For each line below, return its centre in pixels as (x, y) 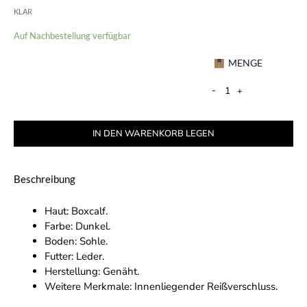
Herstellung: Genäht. (92, 271)
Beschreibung (45, 179)
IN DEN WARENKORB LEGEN (153, 133)
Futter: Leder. (74, 256)
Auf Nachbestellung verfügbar (72, 36)
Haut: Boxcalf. (76, 211)
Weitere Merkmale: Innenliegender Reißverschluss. (161, 286)
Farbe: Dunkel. (77, 226)
